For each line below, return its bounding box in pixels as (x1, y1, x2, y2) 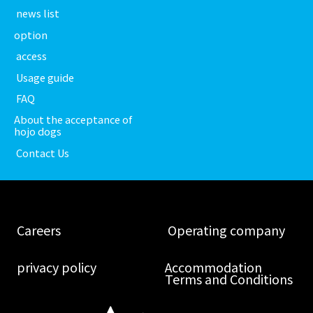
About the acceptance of (14, 112, 132, 127)
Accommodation (165, 257, 263, 276)
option (14, 27, 48, 42)
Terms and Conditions (165, 269, 293, 288)
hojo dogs (14, 124, 61, 139)
